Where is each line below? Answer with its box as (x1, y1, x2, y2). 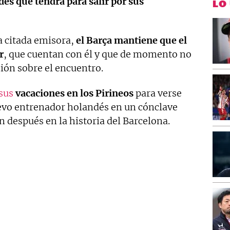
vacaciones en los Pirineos (15, 87, 133, 99)
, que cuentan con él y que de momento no (4, 48, 191, 60)
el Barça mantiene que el (76, 34, 187, 46)
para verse (133, 87, 182, 99)
